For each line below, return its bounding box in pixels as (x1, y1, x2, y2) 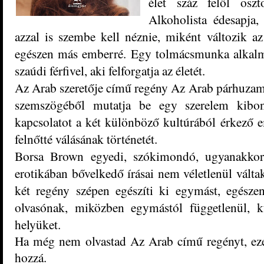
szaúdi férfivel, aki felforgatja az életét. (15, 62, 205, 80)
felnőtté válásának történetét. (15, 130, 157, 148)
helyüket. (15, 216, 61, 233)
